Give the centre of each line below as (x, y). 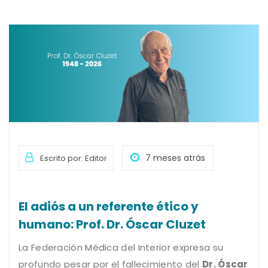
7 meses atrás (175, 158)
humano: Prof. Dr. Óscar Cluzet (112, 225)
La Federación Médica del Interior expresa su (121, 248)
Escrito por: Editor (74, 159)
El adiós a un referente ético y (109, 207)
